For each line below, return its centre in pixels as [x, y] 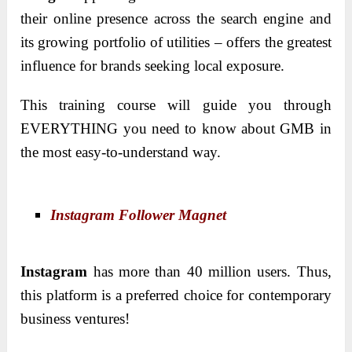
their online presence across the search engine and [176, 18]
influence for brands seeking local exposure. [153, 65]
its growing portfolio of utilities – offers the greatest [176, 42]
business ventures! [75, 318]
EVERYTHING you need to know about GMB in [176, 128]
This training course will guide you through [176, 104]
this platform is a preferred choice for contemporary [176, 295]
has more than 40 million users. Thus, [209, 271]
